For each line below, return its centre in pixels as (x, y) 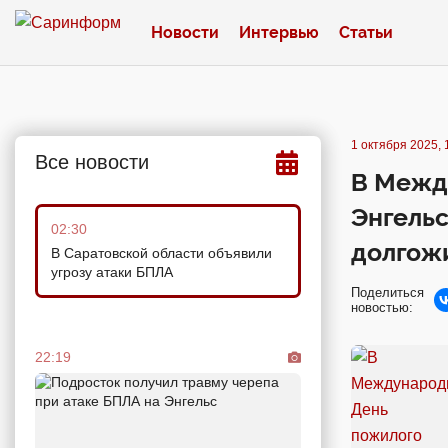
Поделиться (387, 292)
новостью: (382, 307)
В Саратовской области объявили (161, 253)
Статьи (366, 32)
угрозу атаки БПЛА (112, 272)
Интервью (279, 32)
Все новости (92, 162)
